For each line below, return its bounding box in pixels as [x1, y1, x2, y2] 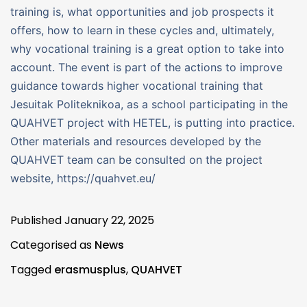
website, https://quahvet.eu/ [10, 171, 156, 185]
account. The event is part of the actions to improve [10, 60, 282, 74]
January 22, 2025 [64, 212, 154, 228]
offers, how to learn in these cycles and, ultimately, [10, 23, 274, 37]
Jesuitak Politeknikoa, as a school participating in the [10, 97, 288, 111]
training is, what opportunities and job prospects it [10, 4, 274, 19]
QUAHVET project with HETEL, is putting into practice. [10, 115, 295, 130]
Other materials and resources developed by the [10, 134, 261, 148]
